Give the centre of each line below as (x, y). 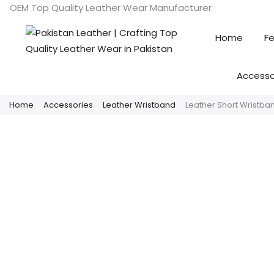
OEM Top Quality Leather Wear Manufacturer (111, 8)
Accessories (68, 105)
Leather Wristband (139, 105)
